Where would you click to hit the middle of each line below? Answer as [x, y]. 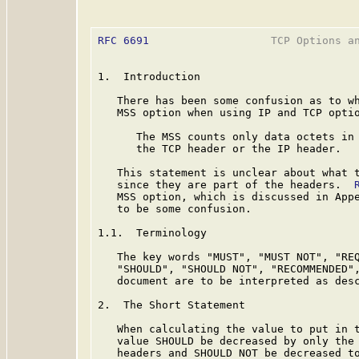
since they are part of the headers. [226, 185]
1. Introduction [149, 77]
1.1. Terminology [152, 233]
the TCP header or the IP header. [220, 149]
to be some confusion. [175, 209]
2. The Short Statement [171, 305]
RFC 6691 [123, 40]
